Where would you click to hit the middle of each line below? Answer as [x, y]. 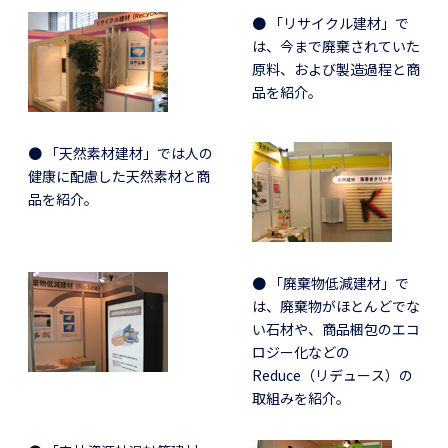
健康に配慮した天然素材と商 [119, 175]
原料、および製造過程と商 [335, 68]
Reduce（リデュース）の [332, 374]
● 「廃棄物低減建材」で [330, 282]
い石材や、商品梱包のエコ [335, 328]
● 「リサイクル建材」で [330, 22]
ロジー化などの [300, 351]
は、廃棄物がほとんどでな [335, 305]
